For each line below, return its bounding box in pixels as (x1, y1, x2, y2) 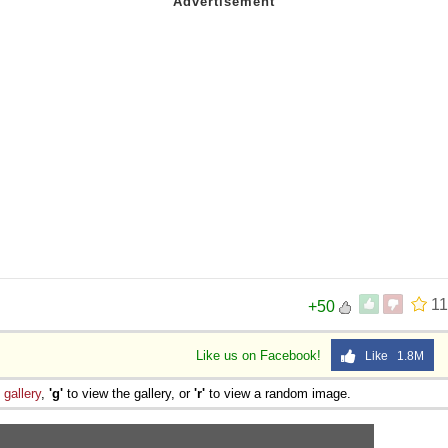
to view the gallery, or (63, 385, 194, 401)
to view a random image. (205, 385, 351, 401)
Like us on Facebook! (196, 347, 325, 363)
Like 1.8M (356, 348, 424, 363)
